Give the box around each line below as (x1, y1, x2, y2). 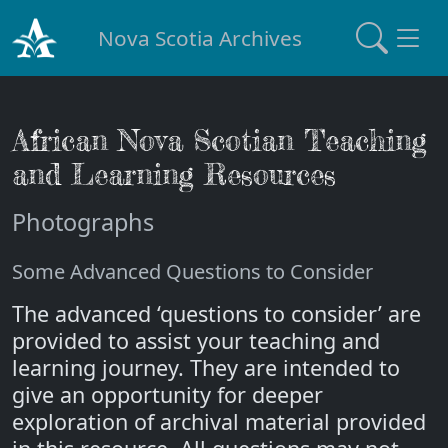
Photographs (12, 206, 154, 238)
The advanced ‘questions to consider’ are (12, 299, 421, 328)
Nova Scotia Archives (98, 23, 303, 52)
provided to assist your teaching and (12, 326, 380, 355)
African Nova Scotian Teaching (12, 123, 427, 158)
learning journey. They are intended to (12, 353, 400, 382)
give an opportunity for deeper (12, 380, 323, 409)
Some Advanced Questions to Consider (12, 258, 373, 285)
